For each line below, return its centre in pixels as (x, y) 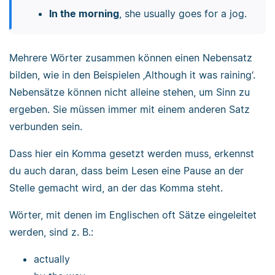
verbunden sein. (46, 127)
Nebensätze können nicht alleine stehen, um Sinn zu (130, 92)
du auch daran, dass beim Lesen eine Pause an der (126, 171)
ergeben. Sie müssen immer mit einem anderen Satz (130, 110)
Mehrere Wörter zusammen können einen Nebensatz (131, 58)
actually (52, 259)
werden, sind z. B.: (51, 232)
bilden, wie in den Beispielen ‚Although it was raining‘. (132, 75)
